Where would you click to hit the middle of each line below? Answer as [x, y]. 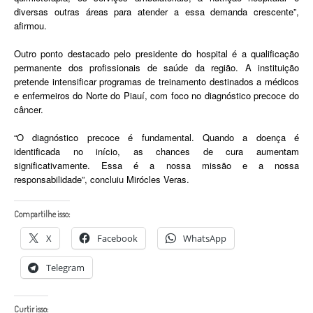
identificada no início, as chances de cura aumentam [156, 151]
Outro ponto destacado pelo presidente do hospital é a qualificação [156, 53]
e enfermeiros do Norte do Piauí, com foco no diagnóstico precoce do [156, 95]
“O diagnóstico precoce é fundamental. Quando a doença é [156, 137]
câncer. [29, 109]
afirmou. [30, 25]
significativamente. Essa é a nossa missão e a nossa [156, 165]
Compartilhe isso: [42, 214]
